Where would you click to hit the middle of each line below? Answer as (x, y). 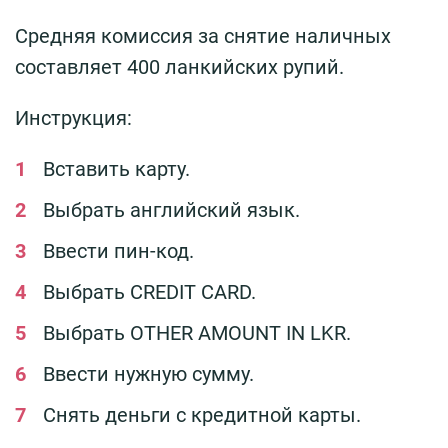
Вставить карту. (116, 169)
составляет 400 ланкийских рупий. (179, 67)
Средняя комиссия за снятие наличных (203, 36)
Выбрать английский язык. (171, 210)
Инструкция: (73, 118)
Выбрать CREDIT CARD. (149, 292)
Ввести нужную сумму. (148, 374)
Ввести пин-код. (118, 251)
